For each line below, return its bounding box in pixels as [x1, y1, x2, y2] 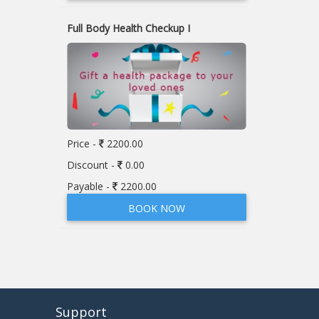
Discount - [66, 158, 117, 172]
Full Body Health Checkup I [66, 21, 190, 36]
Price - [66, 137, 99, 151]
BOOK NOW [127, 202, 185, 216]
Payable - [66, 179, 113, 194]
